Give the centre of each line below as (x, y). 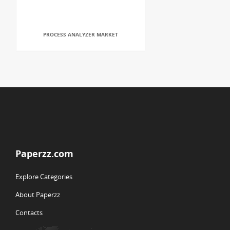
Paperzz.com (44, 154)
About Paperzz (38, 195)
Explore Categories (44, 177)
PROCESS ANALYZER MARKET (81, 34)
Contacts (29, 213)
